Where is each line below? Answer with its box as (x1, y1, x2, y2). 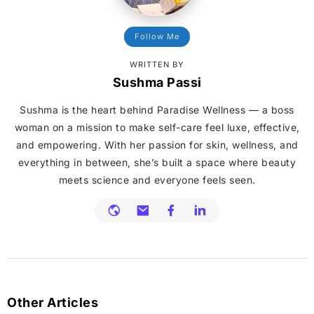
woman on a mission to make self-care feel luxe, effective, (14, 121, 300, 133)
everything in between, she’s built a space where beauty (18, 156, 296, 168)
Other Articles (7, 294, 98, 310)
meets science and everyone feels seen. (58, 173, 256, 186)
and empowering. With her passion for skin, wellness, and (15, 138, 299, 151)
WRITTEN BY (130, 59, 184, 69)
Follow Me (135, 31, 179, 41)
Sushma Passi (112, 74, 202, 90)
